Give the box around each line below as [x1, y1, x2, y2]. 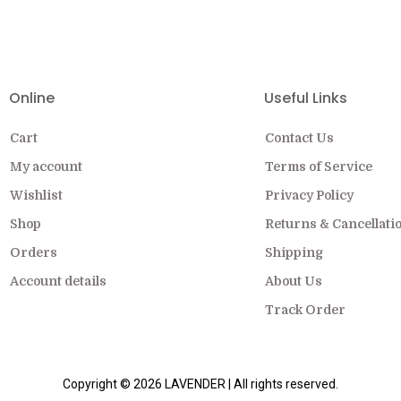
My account [10, 159, 82, 174]
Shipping [265, 245, 323, 260]
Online [9, 88, 55, 108]
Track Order [265, 303, 346, 317]
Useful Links [264, 88, 347, 108]
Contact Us [265, 131, 334, 145]
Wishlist [10, 188, 63, 202]
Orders [10, 245, 57, 260]
